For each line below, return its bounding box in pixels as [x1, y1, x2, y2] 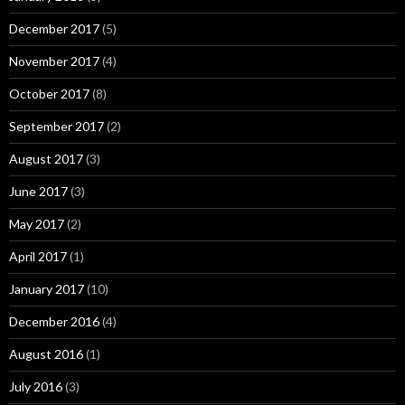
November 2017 [9, 53, 99, 69]
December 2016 [9, 314, 99, 329]
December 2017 [9, 21, 99, 36]
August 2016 [9, 346, 83, 362]
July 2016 [9, 379, 62, 394]
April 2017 [9, 249, 67, 264]
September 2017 [9, 118, 104, 134]
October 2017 [9, 86, 89, 101]
